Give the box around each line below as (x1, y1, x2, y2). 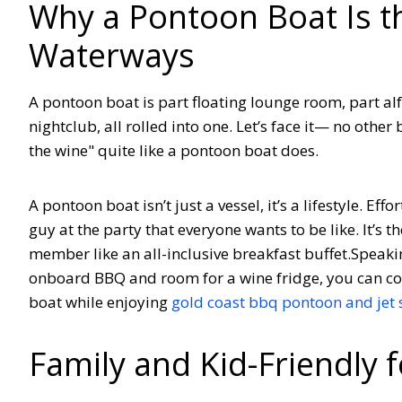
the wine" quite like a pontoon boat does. (29, 139, 329, 161)
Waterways (29, 32, 195, 77)
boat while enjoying (29, 291, 171, 312)
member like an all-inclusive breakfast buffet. (29, 242, 351, 264)
